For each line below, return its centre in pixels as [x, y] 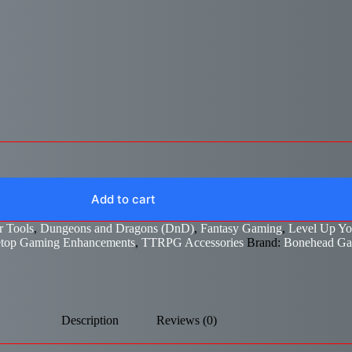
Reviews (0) [186, 320]
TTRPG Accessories [192, 242]
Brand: [265, 242]
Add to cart [123, 199]
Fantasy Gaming [241, 228]
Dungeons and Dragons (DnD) [117, 228]
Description [90, 320]
